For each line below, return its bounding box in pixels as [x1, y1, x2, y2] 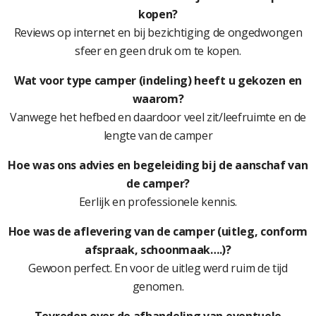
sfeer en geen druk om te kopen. [75, 43, 241, 59]
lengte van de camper [103, 128, 213, 144]
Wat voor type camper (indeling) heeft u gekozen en [13, 73, 302, 89]
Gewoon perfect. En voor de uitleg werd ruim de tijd [28, 260, 288, 276]
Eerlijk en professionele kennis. [78, 194, 238, 210]
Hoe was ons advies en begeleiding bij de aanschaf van [8, 157, 308, 174]
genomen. [132, 279, 184, 295]
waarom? [132, 91, 184, 107]
